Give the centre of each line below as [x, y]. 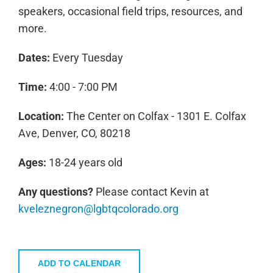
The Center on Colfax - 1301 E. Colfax [156, 116]
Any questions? [55, 192]
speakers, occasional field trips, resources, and [130, 11]
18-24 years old [84, 162]
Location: [42, 116]
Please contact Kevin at [151, 192]
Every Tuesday [86, 58]
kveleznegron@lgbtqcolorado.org [98, 209]
